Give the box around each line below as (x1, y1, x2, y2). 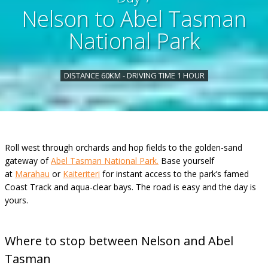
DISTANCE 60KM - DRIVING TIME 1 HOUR (63, 70, 205, 81)
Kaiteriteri (63, 168, 100, 179)
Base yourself (159, 155, 214, 166)
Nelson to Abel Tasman (22, 4, 246, 33)
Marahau (15, 168, 50, 179)
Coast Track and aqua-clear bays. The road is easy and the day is (5, 181, 256, 193)
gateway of (5, 155, 51, 166)
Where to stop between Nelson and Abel (5, 233, 233, 249)
